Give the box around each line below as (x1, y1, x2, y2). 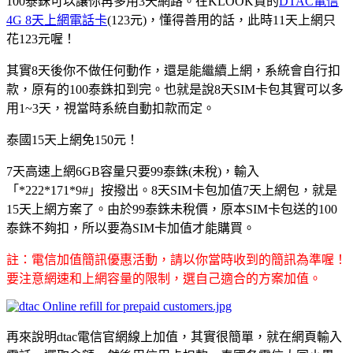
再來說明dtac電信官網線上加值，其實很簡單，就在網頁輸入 (6, 329, 342, 344)
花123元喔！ (6, 32, 76, 46)
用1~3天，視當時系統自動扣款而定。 (6, 101, 215, 115)
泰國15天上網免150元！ (6, 132, 139, 147)
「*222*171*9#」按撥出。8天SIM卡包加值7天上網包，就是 (6, 183, 337, 197)
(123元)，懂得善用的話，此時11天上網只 (107, 13, 336, 27)
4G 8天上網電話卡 (6, 13, 107, 27)
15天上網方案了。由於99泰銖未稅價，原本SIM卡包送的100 (6, 202, 337, 216)
